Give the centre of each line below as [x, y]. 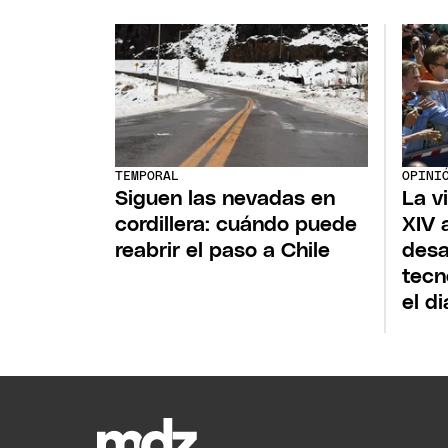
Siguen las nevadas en [225, 199]
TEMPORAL [147, 177]
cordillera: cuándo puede [236, 225]
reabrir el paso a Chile [223, 251]
